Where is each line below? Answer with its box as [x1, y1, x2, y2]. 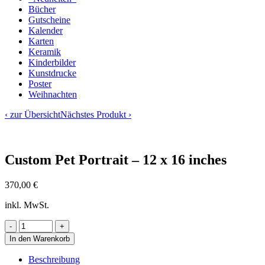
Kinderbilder [28, 57, 76, 67]
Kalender [28, 25, 63, 35]
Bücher [28, 4, 56, 14]
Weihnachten [28, 89, 77, 99]
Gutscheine [28, 15, 70, 25]
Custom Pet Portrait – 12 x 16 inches [5, 151, 227, 167]
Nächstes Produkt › [60, 109, 131, 119]
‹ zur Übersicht [5, 109, 60, 119]
